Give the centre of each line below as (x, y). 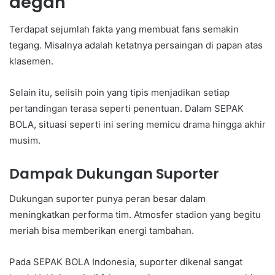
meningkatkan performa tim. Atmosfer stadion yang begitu (135, 214)
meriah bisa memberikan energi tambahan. (102, 230)
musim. (25, 141)
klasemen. (31, 61)
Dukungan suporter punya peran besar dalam (107, 198)
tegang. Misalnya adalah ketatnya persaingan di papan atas (136, 45)
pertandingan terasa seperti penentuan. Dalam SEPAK (126, 109)
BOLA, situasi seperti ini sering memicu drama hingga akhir (137, 125)
